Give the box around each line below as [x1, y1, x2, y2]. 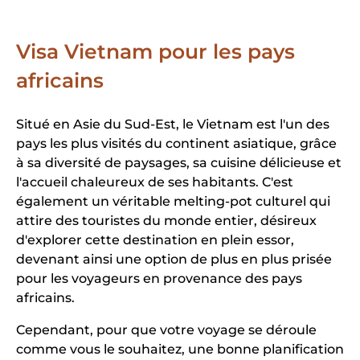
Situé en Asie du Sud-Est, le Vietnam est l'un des [16, 117, 329, 133]
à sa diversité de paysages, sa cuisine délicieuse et [16, 155, 342, 171]
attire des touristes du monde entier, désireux [16, 213, 317, 229]
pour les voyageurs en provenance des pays [16, 271, 302, 287]
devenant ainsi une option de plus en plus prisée [16, 252, 332, 268]
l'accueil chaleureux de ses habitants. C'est [16, 174, 293, 190]
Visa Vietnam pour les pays [16, 39, 295, 64]
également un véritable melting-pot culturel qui [16, 194, 330, 210]
